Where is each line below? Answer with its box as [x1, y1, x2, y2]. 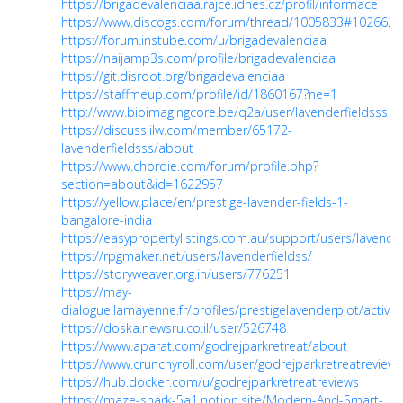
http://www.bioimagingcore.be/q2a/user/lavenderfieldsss [61, 103, 388, 121]
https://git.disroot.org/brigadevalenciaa [61, 67, 285, 85]
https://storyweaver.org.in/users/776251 [61, 265, 291, 283]
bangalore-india [61, 211, 152, 229]
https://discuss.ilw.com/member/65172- [61, 121, 292, 139]
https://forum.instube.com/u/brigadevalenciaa [61, 31, 327, 49]
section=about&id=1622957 [61, 175, 223, 193]
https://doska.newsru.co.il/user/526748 [61, 319, 286, 337]
